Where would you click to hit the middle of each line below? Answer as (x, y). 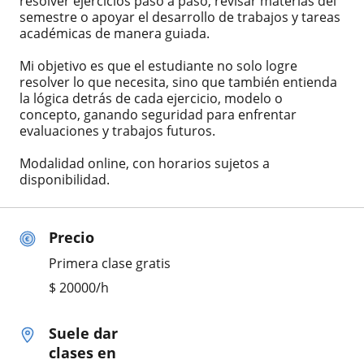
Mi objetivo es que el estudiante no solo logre (158, 65)
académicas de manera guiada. (115, 33)
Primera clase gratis (110, 263)
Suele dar (83, 333)
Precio (71, 237)
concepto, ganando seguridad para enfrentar (158, 114)
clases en (82, 352)
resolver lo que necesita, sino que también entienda (178, 82)
